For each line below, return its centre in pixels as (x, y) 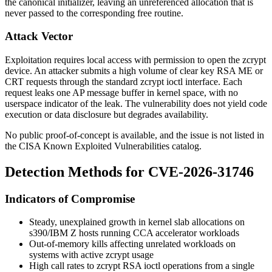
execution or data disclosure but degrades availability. (107, 114)
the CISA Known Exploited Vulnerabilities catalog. (103, 146)
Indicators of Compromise (70, 199)
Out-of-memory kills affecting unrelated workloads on (132, 244)
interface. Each (212, 81)
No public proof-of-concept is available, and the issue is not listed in (134, 135)
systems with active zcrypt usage (91, 255)
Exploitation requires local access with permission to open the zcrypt (135, 59)
